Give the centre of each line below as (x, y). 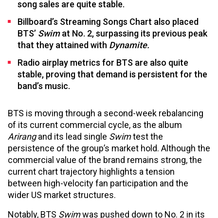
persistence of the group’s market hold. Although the (109, 148)
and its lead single (73, 137)
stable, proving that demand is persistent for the (112, 74)
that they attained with (63, 45)
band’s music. (45, 86)
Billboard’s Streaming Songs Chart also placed (108, 22)
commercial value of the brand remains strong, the (105, 160)
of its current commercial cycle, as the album (95, 125)
